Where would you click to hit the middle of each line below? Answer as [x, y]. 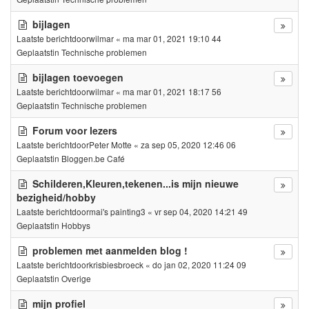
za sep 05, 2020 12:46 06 [188, 144]
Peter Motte [110, 144]
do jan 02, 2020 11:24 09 [199, 264]
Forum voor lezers [75, 130]
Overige [76, 278]
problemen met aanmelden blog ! [110, 250]
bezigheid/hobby [56, 197]
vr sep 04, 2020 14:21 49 [201, 211]
